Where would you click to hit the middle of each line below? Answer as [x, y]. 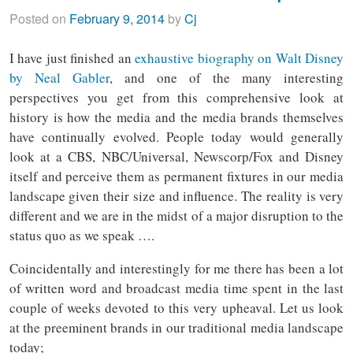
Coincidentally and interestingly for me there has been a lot [176, 268]
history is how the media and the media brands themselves [176, 117]
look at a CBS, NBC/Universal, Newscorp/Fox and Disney [176, 156]
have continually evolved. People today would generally [176, 136]
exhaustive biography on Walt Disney [240, 58]
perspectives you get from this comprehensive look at [176, 97]
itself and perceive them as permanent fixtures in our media [176, 176]
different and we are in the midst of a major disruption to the [176, 215]
